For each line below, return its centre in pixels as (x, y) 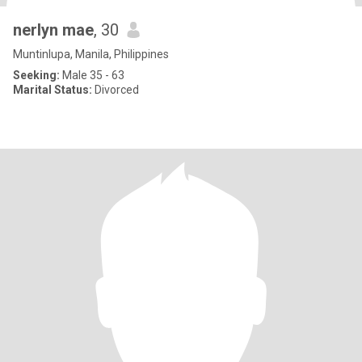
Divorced (116, 90)
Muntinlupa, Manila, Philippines (91, 54)
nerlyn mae (53, 30)
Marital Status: (53, 90)
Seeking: (36, 75)
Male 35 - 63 (92, 75)
